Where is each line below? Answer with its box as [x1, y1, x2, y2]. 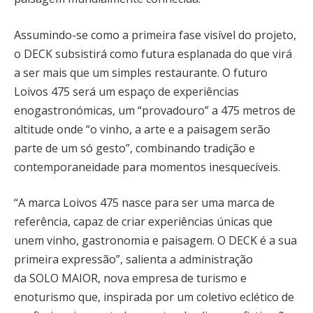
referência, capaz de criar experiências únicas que [14, 214, 272, 230]
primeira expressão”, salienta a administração [14, 252, 253, 268]
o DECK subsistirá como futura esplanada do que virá [14, 45, 292, 61]
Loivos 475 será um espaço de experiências [14, 83, 239, 99]
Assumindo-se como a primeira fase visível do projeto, [14, 27, 296, 43]
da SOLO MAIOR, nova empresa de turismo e [14, 270, 247, 286]
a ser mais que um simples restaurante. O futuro [14, 64, 268, 80]
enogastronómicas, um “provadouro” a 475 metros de [14, 102, 296, 118]
